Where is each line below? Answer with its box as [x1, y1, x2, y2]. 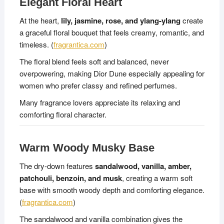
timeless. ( [19, 39, 53, 50]
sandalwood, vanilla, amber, [94, 160, 191, 172]
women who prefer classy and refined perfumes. [19, 80, 177, 91]
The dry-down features [19, 160, 95, 171]
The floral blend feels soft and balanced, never [19, 56, 169, 67]
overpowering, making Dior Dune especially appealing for [19, 68, 204, 79]
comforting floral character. [19, 109, 106, 120]
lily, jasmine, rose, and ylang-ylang [60, 15, 180, 26]
